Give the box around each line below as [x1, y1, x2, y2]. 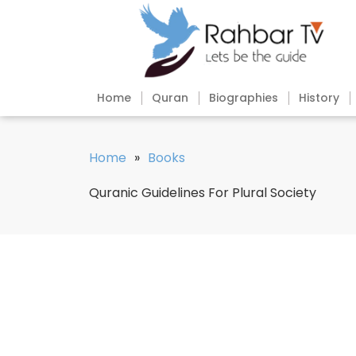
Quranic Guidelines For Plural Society [89, 184, 316, 203]
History [299, 90, 339, 106]
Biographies [209, 90, 278, 106]
